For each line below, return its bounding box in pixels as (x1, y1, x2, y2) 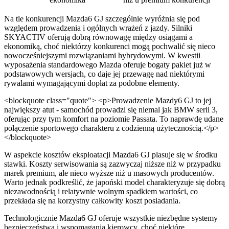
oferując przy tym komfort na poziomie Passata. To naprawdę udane (4, 114, 223, 124)
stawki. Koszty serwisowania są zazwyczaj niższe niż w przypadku (4, 159, 221, 169)
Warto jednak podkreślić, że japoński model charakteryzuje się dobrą (4, 178, 225, 187)
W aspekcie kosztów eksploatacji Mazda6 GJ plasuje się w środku (4, 150, 217, 159)
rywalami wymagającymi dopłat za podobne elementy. (4, 79, 179, 88)
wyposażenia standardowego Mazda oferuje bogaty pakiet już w (4, 60, 211, 70)
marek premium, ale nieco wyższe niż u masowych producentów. (4, 169, 214, 178)
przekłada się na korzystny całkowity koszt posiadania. (4, 196, 180, 205)
